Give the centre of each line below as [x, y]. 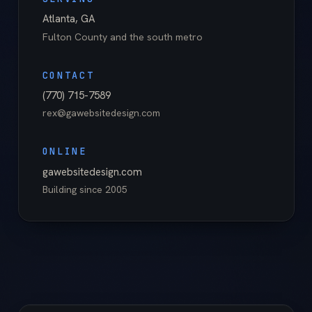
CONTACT [68, 75]
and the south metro [155, 37]
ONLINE [64, 151]
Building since [73, 190]
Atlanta [58, 19]
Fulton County [75, 37]
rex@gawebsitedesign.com [101, 113]
